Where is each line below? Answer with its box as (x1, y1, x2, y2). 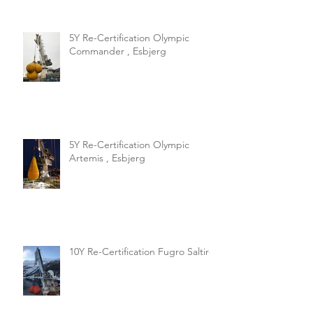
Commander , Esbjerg (69, 44, 166, 57)
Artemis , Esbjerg (69, 151, 145, 164)
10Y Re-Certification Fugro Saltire (69, 245, 214, 258)
